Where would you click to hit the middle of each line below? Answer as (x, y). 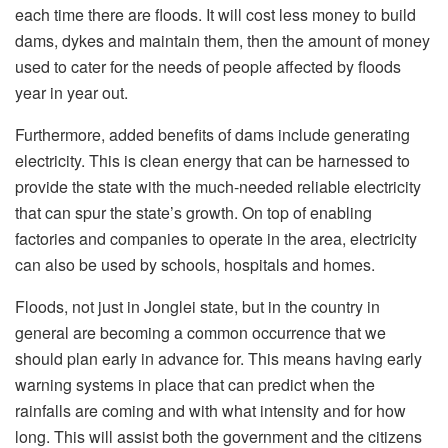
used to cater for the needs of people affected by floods (208, 67)
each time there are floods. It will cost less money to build (215, 15)
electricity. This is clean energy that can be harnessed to (212, 161)
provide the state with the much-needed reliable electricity (218, 187)
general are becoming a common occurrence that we (200, 333)
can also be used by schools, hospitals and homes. (195, 265)
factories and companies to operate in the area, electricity (216, 239)
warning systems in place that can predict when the (195, 385)
